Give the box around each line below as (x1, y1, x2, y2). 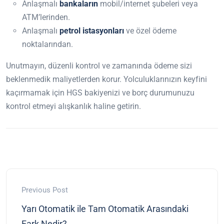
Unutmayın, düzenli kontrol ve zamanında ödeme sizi (6, 60, 192, 70)
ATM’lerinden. (22, 12, 70, 22)
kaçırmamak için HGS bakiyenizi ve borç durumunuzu (6, 87, 194, 97)
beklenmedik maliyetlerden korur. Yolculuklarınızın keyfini (6, 74, 207, 84)
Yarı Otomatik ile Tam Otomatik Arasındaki (21, 203, 188, 214)
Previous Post (21, 185, 68, 194)
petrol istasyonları (59, 25, 124, 35)
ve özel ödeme (124, 25, 176, 35)
